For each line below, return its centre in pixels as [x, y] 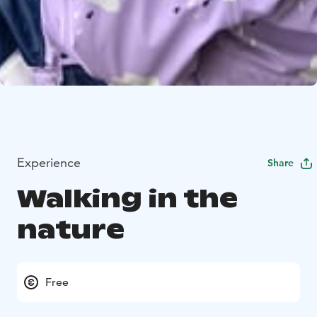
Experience [49, 162]
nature [71, 229]
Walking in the [127, 198]
